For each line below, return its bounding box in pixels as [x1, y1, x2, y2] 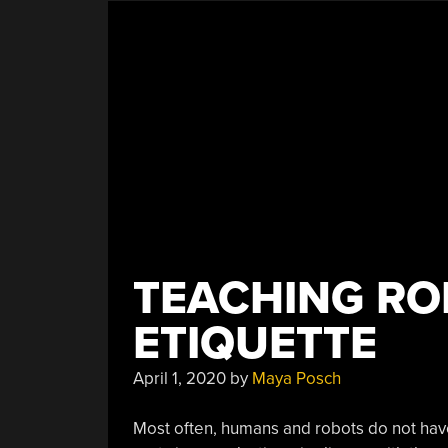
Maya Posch [251, 367, 341, 389]
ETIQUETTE [132, 315, 377, 371]
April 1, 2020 [132, 367, 226, 389]
